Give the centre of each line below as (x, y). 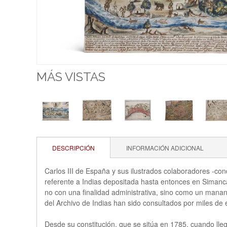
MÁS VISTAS (71, 77)
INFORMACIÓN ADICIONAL (165, 148)
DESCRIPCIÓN (73, 148)
